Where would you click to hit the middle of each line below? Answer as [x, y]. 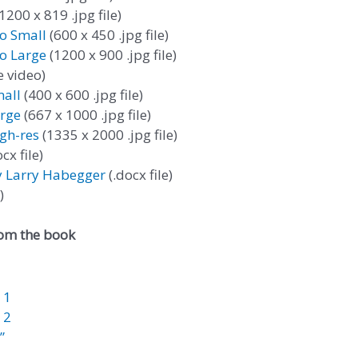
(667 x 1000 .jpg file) [86, 114]
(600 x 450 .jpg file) [107, 34]
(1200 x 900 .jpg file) [111, 54]
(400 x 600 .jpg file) [82, 94]
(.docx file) [139, 174]
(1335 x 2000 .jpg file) [108, 134]
